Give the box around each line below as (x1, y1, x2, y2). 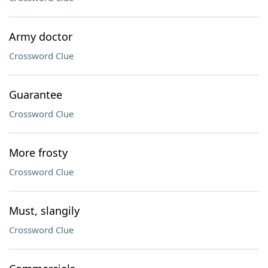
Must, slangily (9, 203, 80, 218)
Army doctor (9, 29, 72, 44)
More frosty (9, 145, 68, 160)
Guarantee (9, 87, 62, 102)
